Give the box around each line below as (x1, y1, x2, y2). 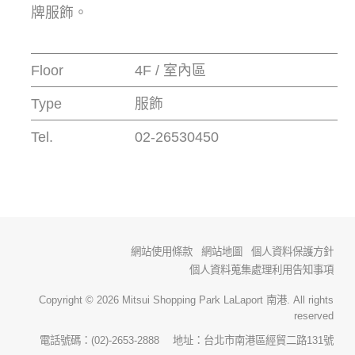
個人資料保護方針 (251, 245, 334, 258)
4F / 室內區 (134, 62, 206, 78)
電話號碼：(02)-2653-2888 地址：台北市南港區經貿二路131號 (40, 334, 334, 347)
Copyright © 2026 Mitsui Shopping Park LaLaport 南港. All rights (39, 294, 334, 307)
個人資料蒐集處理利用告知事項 (189, 263, 334, 276)
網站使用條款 (130, 245, 193, 258)
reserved (294, 310, 334, 323)
